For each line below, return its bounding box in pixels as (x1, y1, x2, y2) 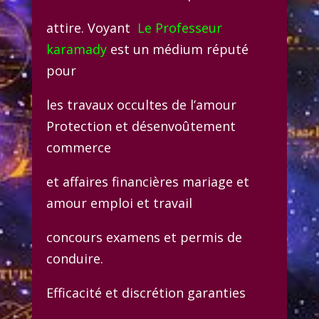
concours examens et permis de (46, 228, 242, 246)
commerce (46, 138, 111, 156)
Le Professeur (137, 19, 222, 36)
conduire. (46, 249, 103, 267)
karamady (46, 40, 107, 58)
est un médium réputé (106, 40, 249, 58)
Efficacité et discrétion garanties (46, 283, 246, 301)
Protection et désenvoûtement (46, 117, 236, 135)
